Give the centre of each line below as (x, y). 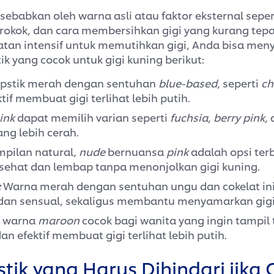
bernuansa (136, 151)
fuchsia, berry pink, (219, 117)
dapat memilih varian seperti (92, 117)
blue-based (188, 83)
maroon (59, 220)
